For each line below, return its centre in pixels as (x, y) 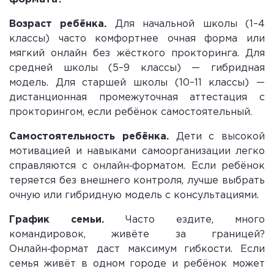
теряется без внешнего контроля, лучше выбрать (137, 181)
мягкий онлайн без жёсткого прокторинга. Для (137, 54)
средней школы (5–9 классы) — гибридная (137, 68)
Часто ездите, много (184, 220)
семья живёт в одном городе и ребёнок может (137, 264)
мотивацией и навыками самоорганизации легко (137, 152)
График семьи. (57, 220)
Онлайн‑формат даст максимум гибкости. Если (137, 250)
